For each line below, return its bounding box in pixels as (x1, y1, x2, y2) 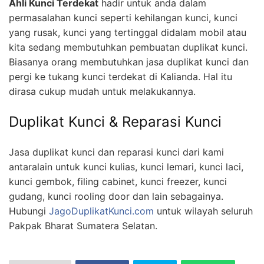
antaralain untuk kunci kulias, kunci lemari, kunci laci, (9, 160, 243, 173)
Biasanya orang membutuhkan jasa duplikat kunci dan (9, 55, 249, 68)
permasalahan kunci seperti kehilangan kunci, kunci (9, 11, 237, 24)
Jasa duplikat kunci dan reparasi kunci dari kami (9, 146, 224, 158)
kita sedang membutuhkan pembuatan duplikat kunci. (9, 41, 247, 53)
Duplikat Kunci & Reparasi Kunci (9, 113, 222, 130)
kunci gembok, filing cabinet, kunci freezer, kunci (9, 175, 227, 187)
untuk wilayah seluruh (154, 204, 253, 217)
